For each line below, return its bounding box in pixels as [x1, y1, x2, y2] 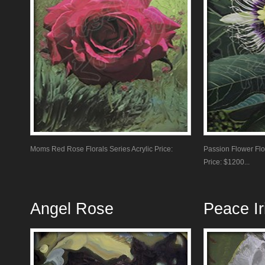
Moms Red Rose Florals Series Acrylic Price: [30, 145, 176, 153]
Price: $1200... [203, 158, 250, 166]
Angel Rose [30, 200, 114, 218]
